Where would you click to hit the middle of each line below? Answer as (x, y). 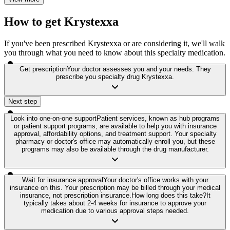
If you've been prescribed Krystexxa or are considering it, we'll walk (114, 44)
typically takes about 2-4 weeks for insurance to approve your (115, 203)
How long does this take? (169, 196)
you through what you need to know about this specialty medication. (115, 53)
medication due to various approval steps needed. (115, 211)
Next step (23, 102)
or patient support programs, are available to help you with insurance (115, 126)
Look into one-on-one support (53, 119)
